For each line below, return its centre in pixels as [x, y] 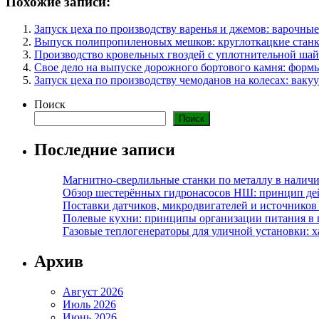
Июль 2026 [89, 305]
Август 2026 [93, 292]
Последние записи [105, 150]
